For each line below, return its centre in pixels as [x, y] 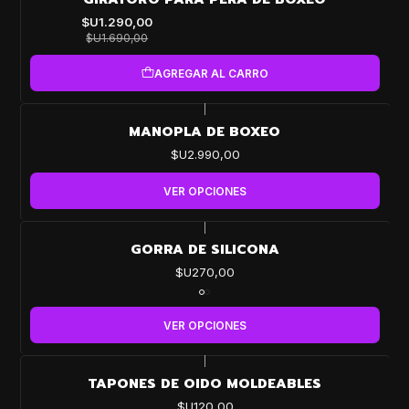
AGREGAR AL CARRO [211, 73]
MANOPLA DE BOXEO [204, 132]
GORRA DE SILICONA [204, 250]
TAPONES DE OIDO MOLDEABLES [204, 384]
